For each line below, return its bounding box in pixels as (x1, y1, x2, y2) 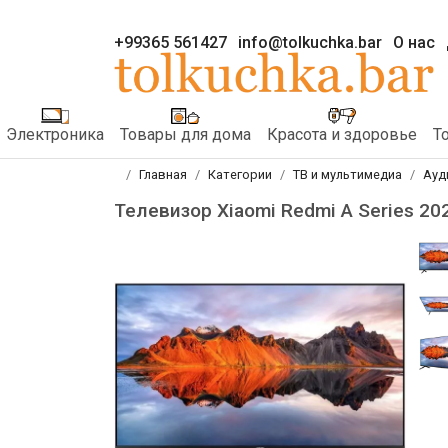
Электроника (6, 124, 104, 144)
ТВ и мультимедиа (293, 166, 402, 182)
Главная (139, 166, 187, 182)
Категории (208, 166, 272, 182)
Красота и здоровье (267, 124, 417, 144)
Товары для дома (120, 124, 251, 144)
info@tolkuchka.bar (238, 32, 382, 52)
